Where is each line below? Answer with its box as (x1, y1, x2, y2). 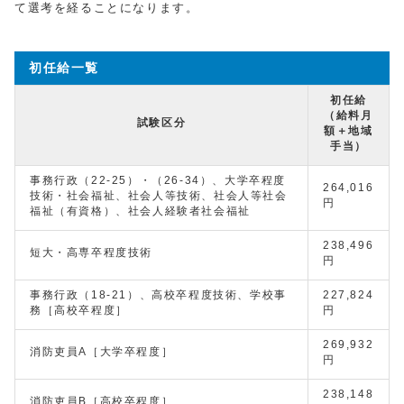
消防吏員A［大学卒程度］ (30, 346, 174, 357)
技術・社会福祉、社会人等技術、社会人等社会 (30, 190, 288, 201)
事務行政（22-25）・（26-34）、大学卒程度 (30, 175, 286, 186)
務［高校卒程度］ (30, 305, 128, 316)
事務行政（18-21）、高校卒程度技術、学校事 (30, 289, 287, 300)
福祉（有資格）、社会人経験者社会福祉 (30, 206, 251, 216)
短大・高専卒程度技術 (30, 247, 152, 258)
